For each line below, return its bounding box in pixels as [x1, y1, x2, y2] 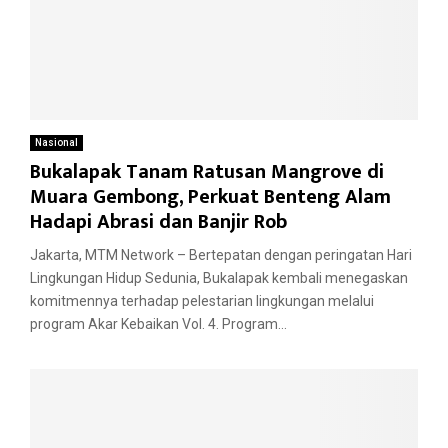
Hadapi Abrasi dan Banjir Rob [30, 204, 287, 239]
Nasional [35, 136, 78, 148]
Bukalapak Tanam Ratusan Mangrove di [30, 154, 384, 189]
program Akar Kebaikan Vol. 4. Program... [30, 315, 287, 332]
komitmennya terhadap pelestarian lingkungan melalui [30, 292, 374, 309]
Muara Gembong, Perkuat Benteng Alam [30, 179, 391, 214]
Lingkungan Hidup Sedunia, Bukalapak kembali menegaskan [30, 269, 408, 286]
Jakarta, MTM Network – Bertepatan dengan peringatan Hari [30, 246, 412, 263]
